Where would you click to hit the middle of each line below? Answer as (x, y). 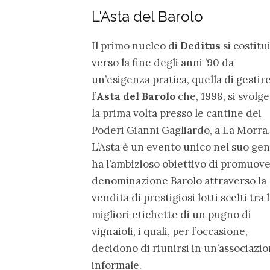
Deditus (200, 46)
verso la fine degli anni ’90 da (163, 63)
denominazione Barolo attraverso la (179, 181)
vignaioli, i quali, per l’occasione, (170, 231)
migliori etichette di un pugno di (171, 215)
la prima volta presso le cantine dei (177, 113)
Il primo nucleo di (136, 46)
